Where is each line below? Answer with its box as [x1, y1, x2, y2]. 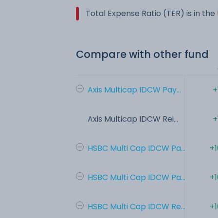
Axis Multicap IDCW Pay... [88, 84, 181, 95]
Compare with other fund [76, 47, 209, 61]
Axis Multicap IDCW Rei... [88, 113, 178, 125]
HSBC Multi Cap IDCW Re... [88, 200, 185, 212]
